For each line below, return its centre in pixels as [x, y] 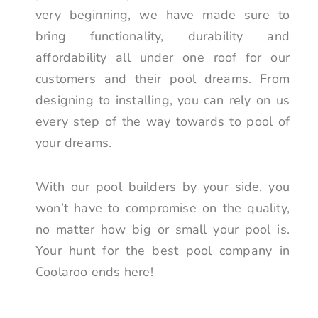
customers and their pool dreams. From [163, 79]
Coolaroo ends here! [94, 272]
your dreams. [74, 143]
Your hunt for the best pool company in [163, 250]
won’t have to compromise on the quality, [163, 208]
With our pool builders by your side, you [163, 186]
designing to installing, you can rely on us [163, 100]
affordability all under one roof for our [163, 58]
